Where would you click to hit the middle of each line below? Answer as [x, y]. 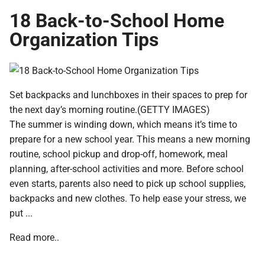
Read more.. [34, 237]
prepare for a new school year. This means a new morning [130, 138]
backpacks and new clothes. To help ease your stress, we [128, 198]
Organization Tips [84, 38]
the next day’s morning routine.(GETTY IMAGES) [110, 109]
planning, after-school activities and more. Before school [127, 168]
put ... [21, 212]
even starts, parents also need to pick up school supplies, [127, 183]
